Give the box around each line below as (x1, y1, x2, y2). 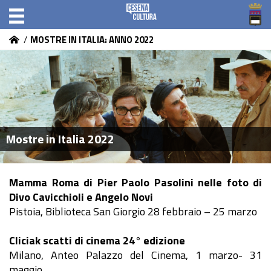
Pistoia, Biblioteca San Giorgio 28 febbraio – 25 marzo (9, 203, 257, 220)
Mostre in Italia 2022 (6, 129, 114, 148)
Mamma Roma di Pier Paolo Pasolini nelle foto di (9, 174, 262, 191)
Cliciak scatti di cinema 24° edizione (9, 232, 185, 249)
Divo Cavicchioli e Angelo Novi (9, 188, 153, 205)
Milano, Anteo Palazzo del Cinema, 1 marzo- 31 (9, 246, 262, 263)
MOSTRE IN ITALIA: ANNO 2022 (30, 32, 154, 47)
